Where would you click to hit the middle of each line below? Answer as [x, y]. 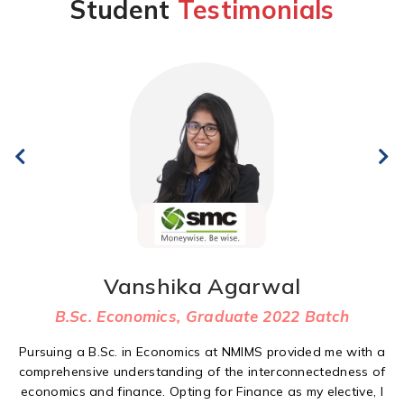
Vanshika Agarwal [202, 286]
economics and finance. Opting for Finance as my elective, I [202, 392]
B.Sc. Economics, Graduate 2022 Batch [202, 317]
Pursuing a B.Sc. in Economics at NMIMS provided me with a [202, 352]
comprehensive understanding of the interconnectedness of [202, 372]
